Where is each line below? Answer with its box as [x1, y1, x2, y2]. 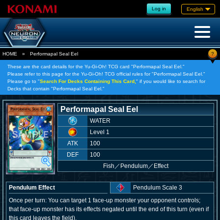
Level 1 [89, 129, 110, 136]
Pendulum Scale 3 [133, 184, 183, 191]
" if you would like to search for [136, 79, 205, 84]
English [187, 6, 203, 12]
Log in [152, 5, 166, 11]
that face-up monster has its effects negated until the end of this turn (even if [9, 206, 209, 213]
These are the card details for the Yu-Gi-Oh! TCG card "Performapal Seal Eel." [7, 64, 185, 69]
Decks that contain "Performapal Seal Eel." [7, 86, 105, 91]
